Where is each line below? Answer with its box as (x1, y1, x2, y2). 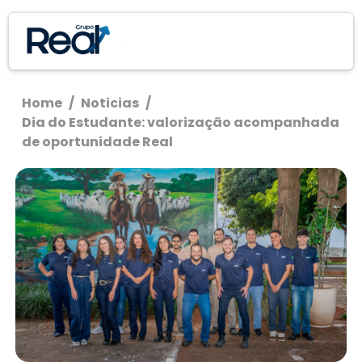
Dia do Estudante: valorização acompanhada (22, 113, 340, 132)
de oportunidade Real (22, 133, 174, 151)
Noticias (81, 94, 140, 112)
